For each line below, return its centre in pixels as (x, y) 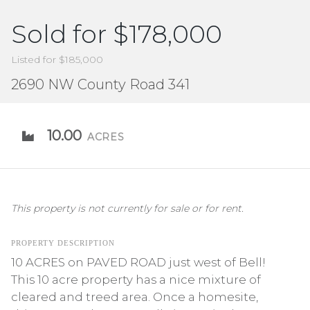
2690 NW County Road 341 (100, 84)
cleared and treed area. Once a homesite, (135, 297)
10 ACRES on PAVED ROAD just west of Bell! (138, 262)
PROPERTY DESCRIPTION (63, 243)
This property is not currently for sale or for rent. (127, 208)
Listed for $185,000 (57, 59)
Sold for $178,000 (117, 34)
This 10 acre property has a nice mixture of (136, 279)
